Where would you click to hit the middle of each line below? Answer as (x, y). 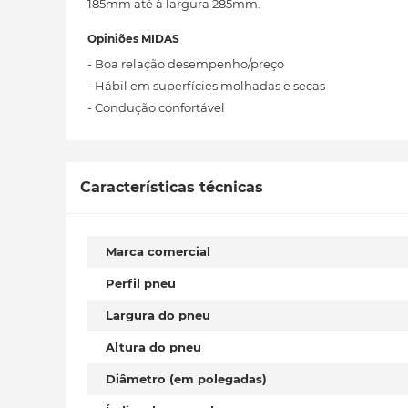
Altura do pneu (153, 347)
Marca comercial (158, 251)
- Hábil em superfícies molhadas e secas (206, 86)
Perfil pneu (141, 283)
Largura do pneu (158, 315)
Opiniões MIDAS (133, 39)
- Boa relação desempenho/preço (186, 64)
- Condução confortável (156, 107)
